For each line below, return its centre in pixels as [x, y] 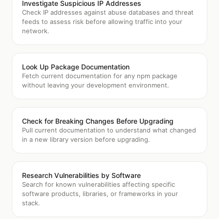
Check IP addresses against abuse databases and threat [108, 12]
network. [36, 31]
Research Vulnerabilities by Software [81, 175]
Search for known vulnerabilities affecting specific [99, 184]
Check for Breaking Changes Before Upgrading [98, 121]
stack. [31, 203]
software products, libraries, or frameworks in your [100, 194]
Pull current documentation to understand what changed [109, 130]
